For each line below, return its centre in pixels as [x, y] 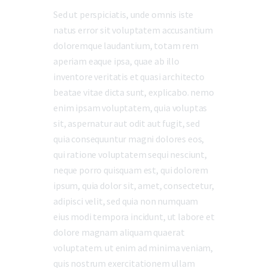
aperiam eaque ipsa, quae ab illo [116, 61]
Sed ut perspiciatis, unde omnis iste [124, 15]
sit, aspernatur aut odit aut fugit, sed [127, 124]
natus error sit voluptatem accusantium [133, 30]
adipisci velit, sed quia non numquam [126, 201]
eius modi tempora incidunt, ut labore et [134, 217]
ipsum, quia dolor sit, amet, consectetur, [134, 186]
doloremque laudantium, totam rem [126, 46]
